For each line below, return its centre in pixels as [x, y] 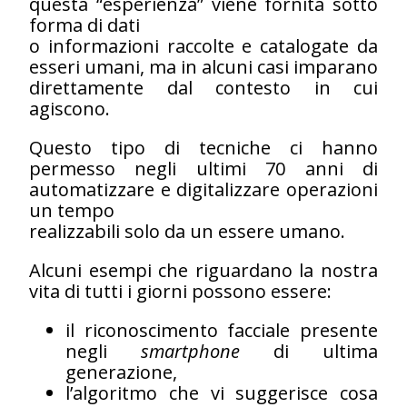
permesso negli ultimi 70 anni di [203, 168]
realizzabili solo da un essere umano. [187, 231]
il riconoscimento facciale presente [222, 330]
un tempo [72, 210]
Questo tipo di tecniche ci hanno [203, 147]
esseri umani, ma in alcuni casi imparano [203, 66]
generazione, [121, 372]
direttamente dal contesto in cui [203, 87]
